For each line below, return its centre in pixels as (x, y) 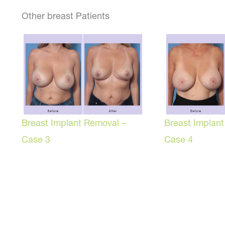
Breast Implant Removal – (74, 123)
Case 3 (36, 139)
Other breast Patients (66, 16)
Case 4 (179, 139)
